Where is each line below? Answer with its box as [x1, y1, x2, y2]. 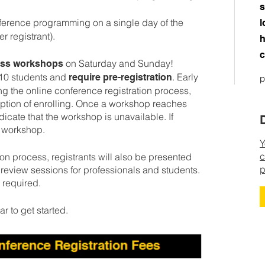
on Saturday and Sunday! [63, 57, 173, 69]
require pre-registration [69, 71, 172, 83]
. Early [172, 70, 198, 83]
